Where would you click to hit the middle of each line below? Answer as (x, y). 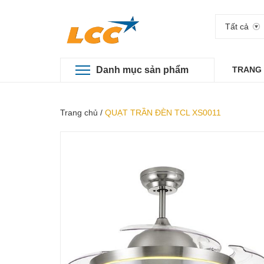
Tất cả (237, 27)
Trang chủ (79, 113)
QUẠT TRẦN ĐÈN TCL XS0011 (163, 113)
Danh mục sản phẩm (142, 70)
